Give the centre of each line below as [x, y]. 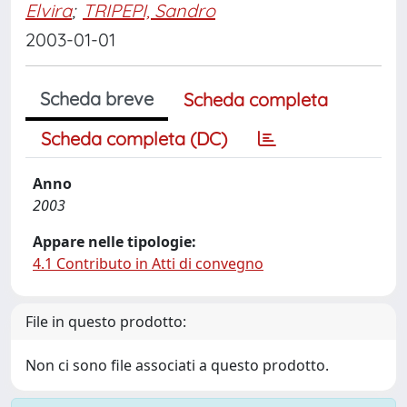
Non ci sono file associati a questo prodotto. [177, 365]
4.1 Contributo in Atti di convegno [148, 263]
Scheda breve [97, 99]
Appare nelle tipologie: [114, 242]
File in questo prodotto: [106, 322]
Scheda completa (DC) [134, 139]
